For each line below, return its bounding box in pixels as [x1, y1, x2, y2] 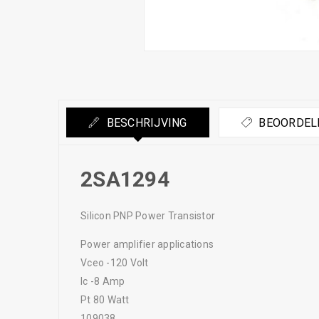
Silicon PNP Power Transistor [80, 210, 215, 221]
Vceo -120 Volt [80, 257, 149, 268]
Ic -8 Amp [80, 276, 125, 287]
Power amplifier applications [80, 239, 214, 250]
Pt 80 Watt [80, 294, 130, 305]
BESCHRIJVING [103, 116, 187, 130]
